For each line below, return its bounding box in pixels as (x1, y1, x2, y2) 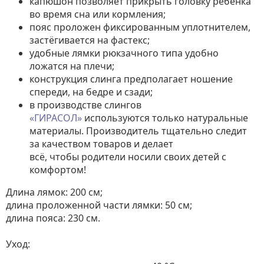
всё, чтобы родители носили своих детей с (29, 150, 226, 163)
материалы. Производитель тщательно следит (29, 124, 247, 137)
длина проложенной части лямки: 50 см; (6, 199, 192, 212)
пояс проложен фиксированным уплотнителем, (29, 21, 250, 34)
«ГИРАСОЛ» (29, 111, 82, 124)
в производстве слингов (29, 98, 141, 111)
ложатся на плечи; (29, 60, 114, 72)
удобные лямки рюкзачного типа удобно (29, 47, 219, 60)
